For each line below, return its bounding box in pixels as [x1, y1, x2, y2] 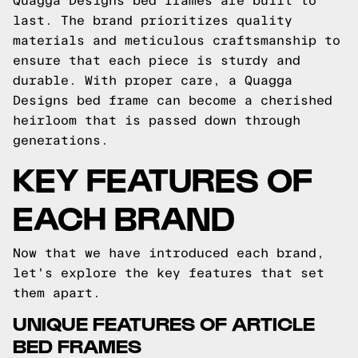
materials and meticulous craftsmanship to [13, 34, 340, 47]
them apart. [13, 286, 101, 300]
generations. [13, 133, 109, 147]
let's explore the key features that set [13, 266, 324, 280]
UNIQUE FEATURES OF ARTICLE [13, 311, 315, 334]
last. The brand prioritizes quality [13, 14, 292, 27]
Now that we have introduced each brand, [13, 246, 324, 260]
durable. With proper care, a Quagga [13, 74, 292, 87]
